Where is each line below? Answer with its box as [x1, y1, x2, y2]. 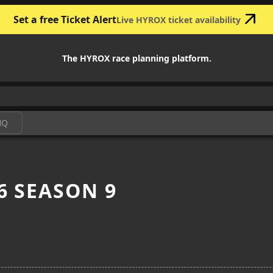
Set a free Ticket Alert [13, 13, 116, 26]
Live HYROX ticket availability [116, 13, 241, 26]
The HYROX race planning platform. [62, 52, 211, 64]
